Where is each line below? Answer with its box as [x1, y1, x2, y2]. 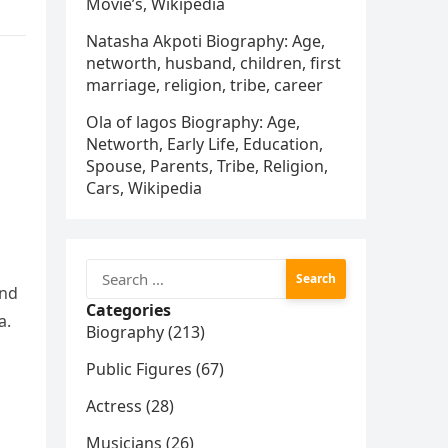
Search [85, 258, 137, 280]
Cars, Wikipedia [86, 177, 202, 199]
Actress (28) [86, 395, 174, 417]
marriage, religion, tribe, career [86, 74, 323, 96]
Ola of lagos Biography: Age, [86, 111, 300, 133]
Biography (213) [86, 321, 205, 343]
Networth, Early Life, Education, [86, 133, 323, 155]
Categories [86, 299, 171, 321]
